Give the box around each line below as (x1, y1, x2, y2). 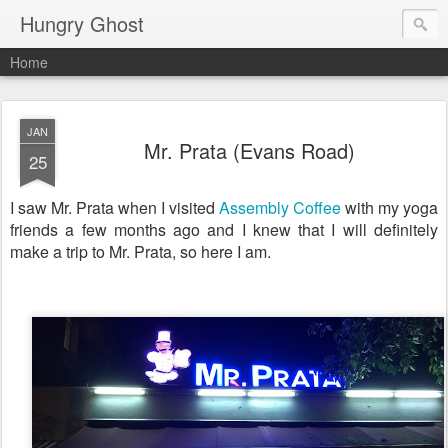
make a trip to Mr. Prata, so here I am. (10, 240, 271, 263)
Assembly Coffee (219, 196, 341, 219)
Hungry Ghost (20, 9, 144, 38)
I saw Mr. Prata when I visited (10, 196, 215, 219)
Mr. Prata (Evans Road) (143, 136, 355, 165)
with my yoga (345, 196, 438, 219)
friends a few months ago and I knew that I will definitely (10, 218, 438, 241)
